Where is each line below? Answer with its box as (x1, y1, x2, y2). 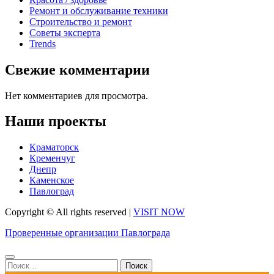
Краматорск (29, 142, 79, 153)
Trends (29, 38, 56, 49)
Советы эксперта (29, 27, 100, 38)
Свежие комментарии (5, 61, 150, 78)
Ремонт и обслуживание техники (29, 5, 168, 16)
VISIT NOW (133, 207, 185, 218)
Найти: (4, 259, 34, 270)
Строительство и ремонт (29, 16, 132, 27)
